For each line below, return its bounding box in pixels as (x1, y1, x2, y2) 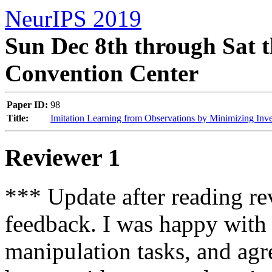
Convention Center (5, 60, 199, 86)
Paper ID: (7, 100, 48, 110)
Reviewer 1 (5, 143, 120, 171)
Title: (7, 113, 29, 123)
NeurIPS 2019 (5, 5, 141, 32)
